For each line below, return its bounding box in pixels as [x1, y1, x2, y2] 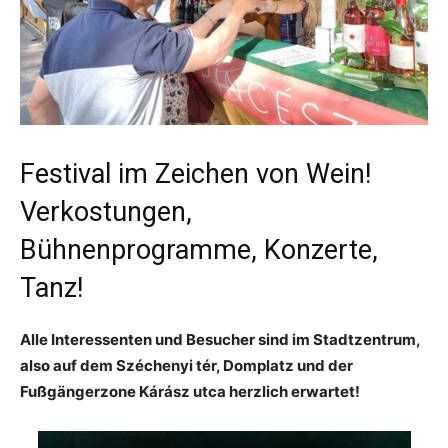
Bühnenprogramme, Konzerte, [20, 233, 378, 266]
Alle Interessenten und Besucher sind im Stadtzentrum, [20, 329, 420, 349]
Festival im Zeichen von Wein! [20, 157, 371, 190]
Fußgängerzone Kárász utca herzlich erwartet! [20, 381, 360, 401]
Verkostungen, [20, 195, 192, 228]
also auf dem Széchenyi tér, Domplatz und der [20, 355, 353, 375]
